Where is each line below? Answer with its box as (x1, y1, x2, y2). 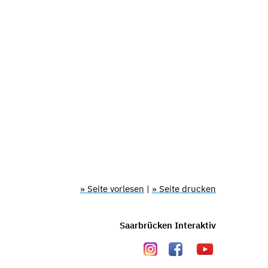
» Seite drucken (152, 183, 216, 194)
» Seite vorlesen (80, 183, 144, 194)
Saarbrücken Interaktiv (120, 219, 216, 231)
